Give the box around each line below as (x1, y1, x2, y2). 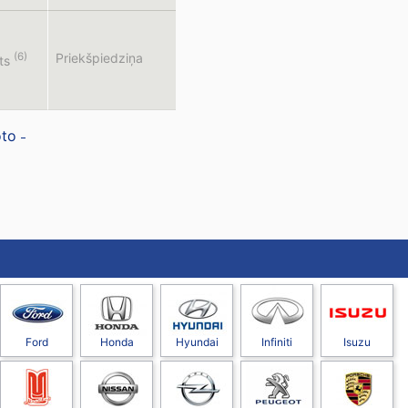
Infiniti (261, 335, 292, 349)
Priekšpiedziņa (55, 50, 143, 66)
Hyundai (175, 335, 219, 349)
